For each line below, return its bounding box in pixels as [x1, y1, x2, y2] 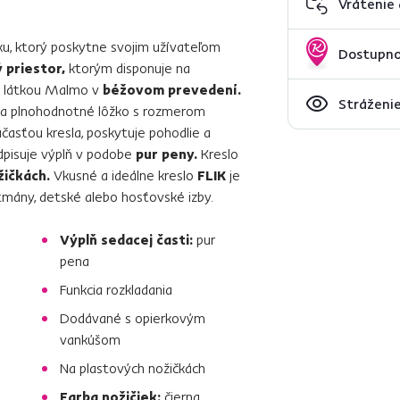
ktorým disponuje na [65, 58, 190, 77]
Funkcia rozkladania [60, 279, 172, 298]
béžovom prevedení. [103, 79, 241, 98]
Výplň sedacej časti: [60, 229, 196, 248]
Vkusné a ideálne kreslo [50, 165, 197, 184]
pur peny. [136, 144, 197, 162]
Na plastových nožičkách [60, 358, 205, 377]
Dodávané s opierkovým [60, 308, 205, 327]
